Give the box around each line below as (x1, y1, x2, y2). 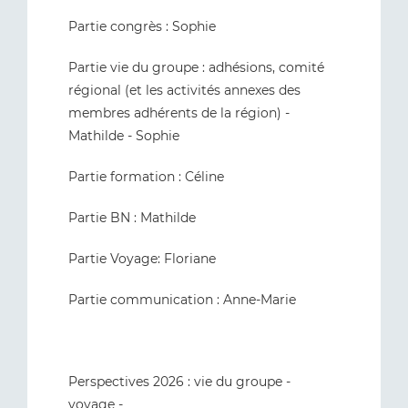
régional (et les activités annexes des (68, 82, 301, 98)
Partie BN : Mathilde (68, 209, 199, 226)
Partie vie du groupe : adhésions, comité (68, 59, 324, 76)
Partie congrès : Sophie (68, 18, 216, 35)
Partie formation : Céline (68, 168, 224, 185)
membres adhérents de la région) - (68, 105, 290, 121)
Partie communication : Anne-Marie (68, 291, 300, 308)
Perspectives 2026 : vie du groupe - (68, 373, 291, 390)
